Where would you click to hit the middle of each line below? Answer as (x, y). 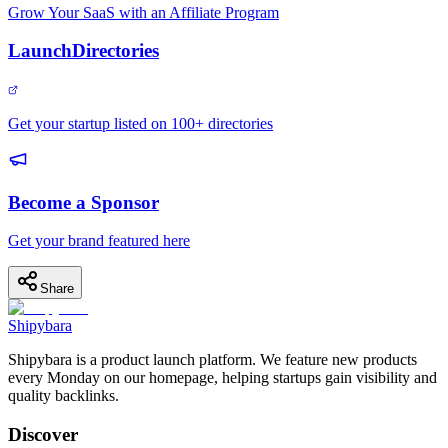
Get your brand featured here (99, 241)
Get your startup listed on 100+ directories (140, 123)
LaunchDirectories (83, 51)
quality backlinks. (63, 396)
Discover (43, 435)
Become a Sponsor (83, 202)
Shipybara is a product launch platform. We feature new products (212, 360)
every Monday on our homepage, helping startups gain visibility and (222, 378)
